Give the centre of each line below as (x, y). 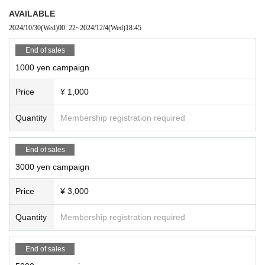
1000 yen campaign (52, 67)
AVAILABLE (32, 13)
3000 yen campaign (52, 167)
